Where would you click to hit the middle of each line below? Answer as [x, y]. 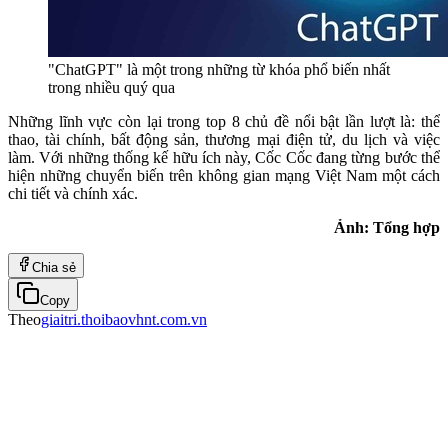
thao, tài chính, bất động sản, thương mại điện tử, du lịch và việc [224, 139]
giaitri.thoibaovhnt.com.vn [124, 319]
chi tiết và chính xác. [73, 193]
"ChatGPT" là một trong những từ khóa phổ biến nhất [219, 69]
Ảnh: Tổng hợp [387, 227]
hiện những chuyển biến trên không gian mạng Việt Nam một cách [224, 175]
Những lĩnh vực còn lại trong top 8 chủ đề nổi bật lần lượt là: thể [224, 121]
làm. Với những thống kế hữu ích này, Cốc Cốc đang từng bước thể [224, 157]
